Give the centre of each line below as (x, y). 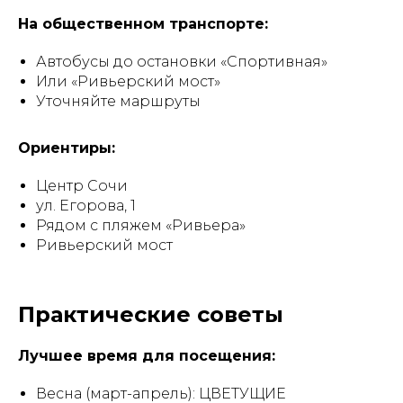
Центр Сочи (82, 186)
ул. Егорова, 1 (86, 206)
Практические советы (151, 314)
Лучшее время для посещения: (147, 356)
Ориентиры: (67, 148)
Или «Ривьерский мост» (128, 81)
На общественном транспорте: (143, 24)
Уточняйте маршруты (118, 101)
